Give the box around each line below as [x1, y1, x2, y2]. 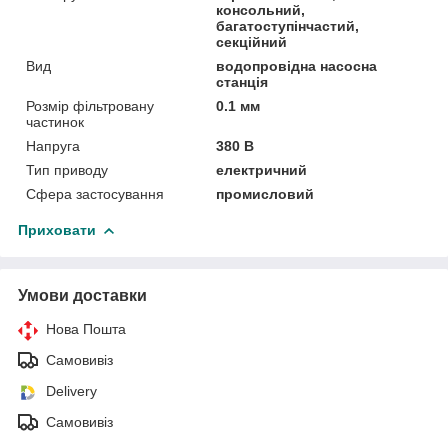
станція [216, 73, 269, 90]
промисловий [216, 185, 315, 202]
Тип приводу [26, 161, 108, 178]
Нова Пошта [46, 320, 126, 337]
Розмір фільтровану [26, 97, 154, 114]
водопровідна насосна [216, 57, 378, 74]
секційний [216, 33, 288, 50]
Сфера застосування [26, 185, 164, 202]
